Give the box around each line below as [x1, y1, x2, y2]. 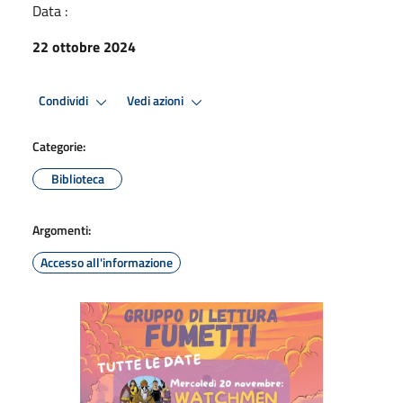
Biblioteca [50, 168, 104, 188]
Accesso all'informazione [40, 252, 173, 272]
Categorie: [32, 136, 85, 156]
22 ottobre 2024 [32, 35, 136, 58]
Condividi [39, 91, 91, 112]
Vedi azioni [127, 91, 186, 112]
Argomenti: [32, 219, 91, 239]
